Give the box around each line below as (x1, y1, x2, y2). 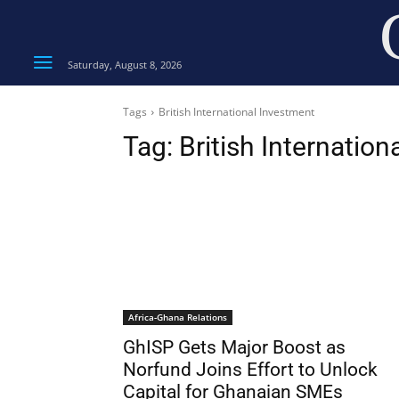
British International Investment (159, 104, 314, 119)
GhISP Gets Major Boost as (123, 337, 346, 358)
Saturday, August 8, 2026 (68, 57, 182, 71)
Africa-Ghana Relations (128, 311, 227, 323)
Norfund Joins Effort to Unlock (123, 359, 378, 380)
